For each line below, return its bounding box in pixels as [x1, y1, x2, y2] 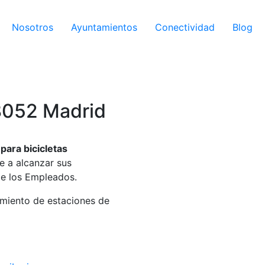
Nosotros [12, 21, 53, 33]
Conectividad [155, 21, 215, 33]
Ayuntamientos [71, 21, 137, 33]
